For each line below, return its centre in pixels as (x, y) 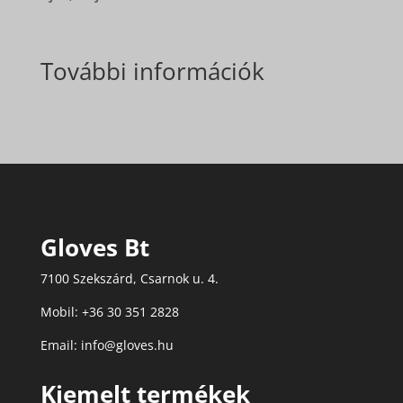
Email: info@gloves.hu (107, 345)
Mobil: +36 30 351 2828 (109, 312)
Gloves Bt (94, 248)
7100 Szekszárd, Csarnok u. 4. (129, 279)
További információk (152, 72)
